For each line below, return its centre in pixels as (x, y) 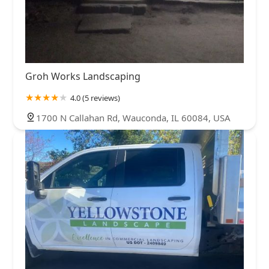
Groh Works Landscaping (83, 76)
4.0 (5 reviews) (95, 98)
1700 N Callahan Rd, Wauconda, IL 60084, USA (133, 117)
